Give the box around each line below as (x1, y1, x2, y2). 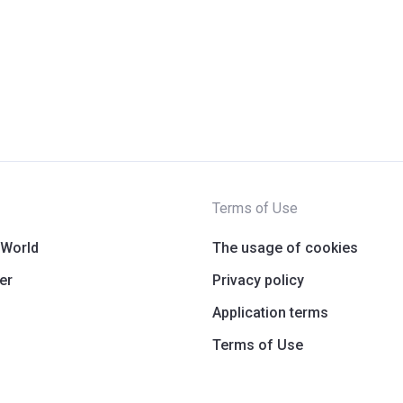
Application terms (212, 304, 328, 322)
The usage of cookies (212, 239, 358, 257)
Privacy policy (212, 272, 304, 290)
